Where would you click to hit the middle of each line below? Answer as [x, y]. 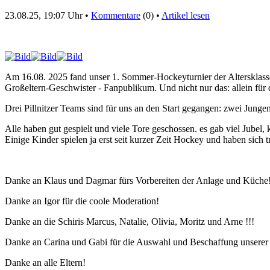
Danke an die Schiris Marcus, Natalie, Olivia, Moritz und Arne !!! [130, 222]
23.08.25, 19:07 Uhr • [48, 16]
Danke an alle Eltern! [45, 263]
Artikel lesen [186, 16]
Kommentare [116, 16]
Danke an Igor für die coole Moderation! [82, 201]
